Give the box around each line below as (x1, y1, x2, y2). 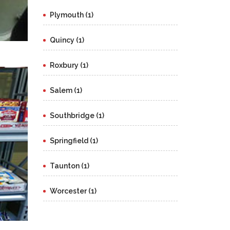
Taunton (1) (49, 162, 89, 170)
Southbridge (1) (49, 111, 104, 120)
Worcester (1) (49, 187, 97, 195)
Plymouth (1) (49, 11, 93, 19)
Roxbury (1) (49, 61, 88, 69)
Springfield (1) (49, 137, 98, 145)
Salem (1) (49, 86, 82, 94)
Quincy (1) (49, 36, 84, 44)
